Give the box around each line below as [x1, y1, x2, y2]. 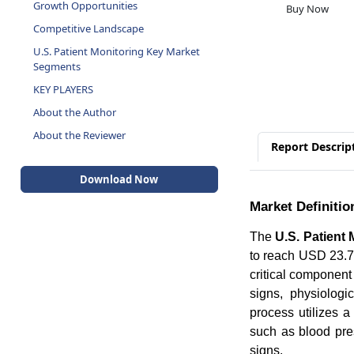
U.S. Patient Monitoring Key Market [32, 44, 200, 58]
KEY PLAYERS [32, 82, 93, 96]
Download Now [80, 172, 159, 186]
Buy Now [285, 2, 329, 17]
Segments [32, 59, 81, 73]
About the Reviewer [32, 128, 126, 142]
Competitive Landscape [32, 21, 144, 36]
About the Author [32, 105, 116, 119]
